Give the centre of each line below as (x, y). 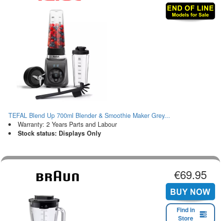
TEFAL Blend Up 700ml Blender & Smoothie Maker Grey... (89, 115)
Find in (186, 210)
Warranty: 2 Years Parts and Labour (67, 124)
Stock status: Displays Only (59, 133)
